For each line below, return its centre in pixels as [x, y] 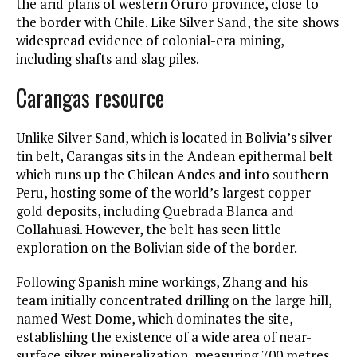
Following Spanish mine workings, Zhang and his [162, 282]
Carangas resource [90, 98]
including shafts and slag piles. [108, 59]
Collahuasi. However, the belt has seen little [149, 229]
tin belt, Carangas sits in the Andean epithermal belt [175, 156]
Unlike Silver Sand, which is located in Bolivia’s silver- [177, 138]
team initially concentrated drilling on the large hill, [174, 300]
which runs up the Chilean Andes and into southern [172, 175]
